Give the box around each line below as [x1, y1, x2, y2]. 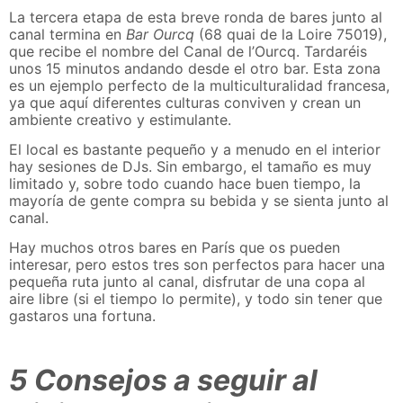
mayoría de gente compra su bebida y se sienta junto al [9, 191, 389, 210]
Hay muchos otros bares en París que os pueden [9, 238, 340, 257]
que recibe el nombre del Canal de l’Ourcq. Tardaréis [9, 41, 367, 60]
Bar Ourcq [126, 24, 194, 43]
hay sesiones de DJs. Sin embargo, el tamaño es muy [9, 157, 372, 175]
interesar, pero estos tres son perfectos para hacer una [9, 255, 385, 274]
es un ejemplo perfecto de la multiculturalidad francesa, [9, 76, 390, 94]
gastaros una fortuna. [9, 307, 156, 326]
